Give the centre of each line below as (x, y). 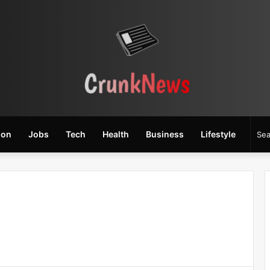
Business (165, 134)
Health (116, 134)
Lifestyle (218, 134)
